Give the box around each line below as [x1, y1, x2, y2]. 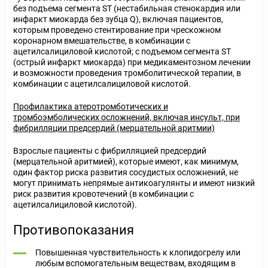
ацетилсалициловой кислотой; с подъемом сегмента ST [13, 47, 231, 56]
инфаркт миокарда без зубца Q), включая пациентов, [13, 14, 223, 24]
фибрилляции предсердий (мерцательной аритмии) [13, 123, 215, 133]
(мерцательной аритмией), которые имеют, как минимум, [13, 157, 239, 166]
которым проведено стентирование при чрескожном [13, 25, 221, 35]
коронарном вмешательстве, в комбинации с [13, 36, 190, 45]
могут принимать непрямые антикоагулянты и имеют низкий [13, 178, 255, 188]
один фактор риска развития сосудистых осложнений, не [13, 167, 238, 177]
